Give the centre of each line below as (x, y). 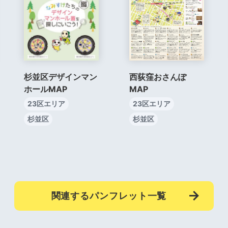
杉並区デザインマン (60, 77)
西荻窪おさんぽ (158, 77)
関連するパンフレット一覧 (109, 195)
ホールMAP (45, 89)
